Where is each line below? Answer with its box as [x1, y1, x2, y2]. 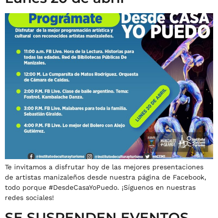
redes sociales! [5, 194, 54, 202]
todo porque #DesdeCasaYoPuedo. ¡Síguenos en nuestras [5, 183, 196, 192]
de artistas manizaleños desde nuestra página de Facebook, [5, 173, 206, 182]
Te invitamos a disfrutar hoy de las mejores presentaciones [5, 163, 203, 171]
